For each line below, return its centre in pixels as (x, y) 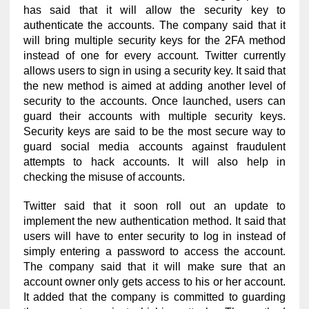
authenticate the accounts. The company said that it (154, 25)
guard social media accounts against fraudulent (154, 146)
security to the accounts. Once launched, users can (154, 101)
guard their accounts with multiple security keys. (154, 116)
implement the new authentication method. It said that (154, 221)
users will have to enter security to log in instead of (154, 236)
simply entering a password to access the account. (154, 251)
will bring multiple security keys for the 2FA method (154, 40)
